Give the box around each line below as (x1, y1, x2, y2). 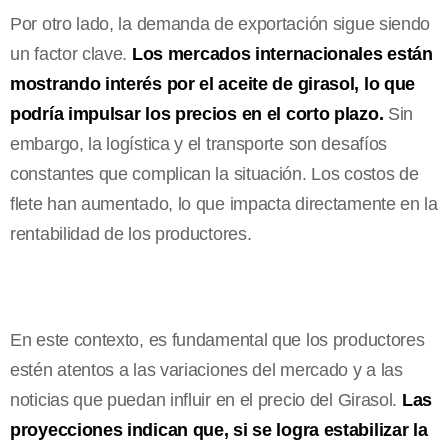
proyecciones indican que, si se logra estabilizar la (10, 420, 428, 441)
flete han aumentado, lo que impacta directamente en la (10, 194, 438, 215)
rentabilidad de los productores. (10, 224, 252, 245)
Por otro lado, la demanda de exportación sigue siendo (10, 14, 431, 35)
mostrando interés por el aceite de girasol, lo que (10, 74, 416, 95)
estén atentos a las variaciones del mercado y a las (10, 360, 403, 381)
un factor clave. (10, 44, 132, 65)
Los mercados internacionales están (131, 44, 433, 65)
